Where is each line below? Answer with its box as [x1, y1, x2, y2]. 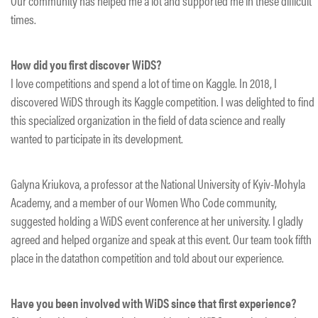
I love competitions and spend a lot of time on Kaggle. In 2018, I [11, 73, 277, 92]
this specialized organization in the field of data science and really [11, 110, 285, 128]
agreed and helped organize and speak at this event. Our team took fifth [11, 229, 312, 248]
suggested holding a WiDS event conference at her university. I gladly [11, 211, 303, 229]
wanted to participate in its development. [11, 128, 183, 147]
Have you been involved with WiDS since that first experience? [11, 293, 296, 312]
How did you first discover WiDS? [11, 55, 161, 73]
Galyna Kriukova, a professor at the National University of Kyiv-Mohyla [11, 174, 305, 192]
